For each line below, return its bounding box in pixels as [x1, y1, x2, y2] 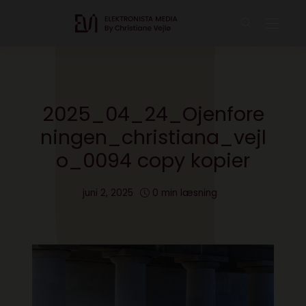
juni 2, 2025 [82, 186, 133, 199]
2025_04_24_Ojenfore [42, 100, 264, 128]
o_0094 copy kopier [56, 147, 250, 174]
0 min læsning [152, 186, 217, 199]
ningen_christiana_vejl [40, 124, 266, 151]
